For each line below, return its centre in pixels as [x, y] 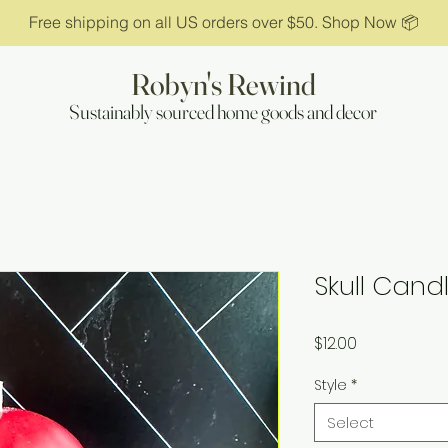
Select [350, 422]
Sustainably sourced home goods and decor [223, 111]
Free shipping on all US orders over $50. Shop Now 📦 [223, 22]
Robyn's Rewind [223, 84]
